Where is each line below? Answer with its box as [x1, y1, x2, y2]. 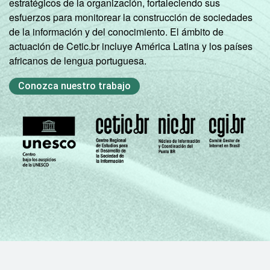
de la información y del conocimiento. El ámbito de [9, 24, 224, 39]
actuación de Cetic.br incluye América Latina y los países [9, 39, 253, 53]
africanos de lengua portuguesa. [9, 53, 146, 67]
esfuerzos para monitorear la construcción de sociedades [9, 10, 253, 24]
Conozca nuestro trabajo [18, 80, 131, 92]
